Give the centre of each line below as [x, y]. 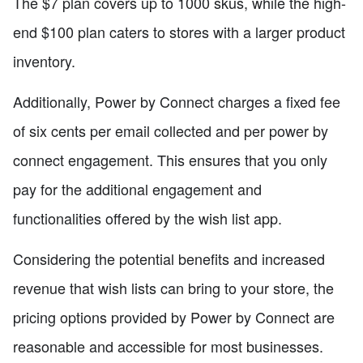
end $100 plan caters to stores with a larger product [179, 32]
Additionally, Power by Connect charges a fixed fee [177, 102]
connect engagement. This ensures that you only [170, 160]
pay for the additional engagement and [137, 189]
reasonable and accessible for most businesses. [168, 346]
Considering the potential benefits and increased [169, 259]
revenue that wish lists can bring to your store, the [173, 288]
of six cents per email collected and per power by [171, 131]
